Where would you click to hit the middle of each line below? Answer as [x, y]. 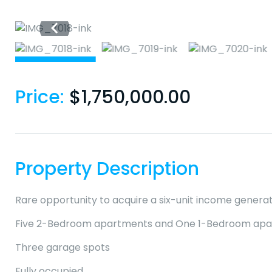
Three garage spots [63, 248]
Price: [42, 97]
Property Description [107, 169]
